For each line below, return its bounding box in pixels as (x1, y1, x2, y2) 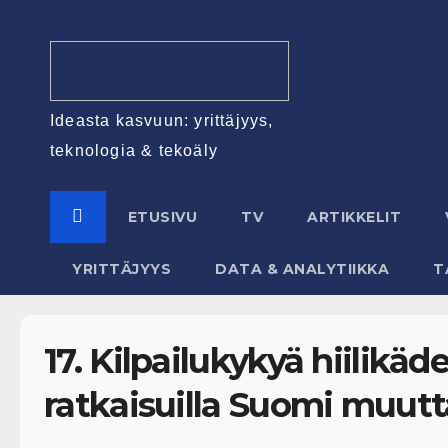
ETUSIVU (127, 207, 197, 226)
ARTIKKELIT (307, 207, 401, 226)
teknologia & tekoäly (50, 141, 218, 159)
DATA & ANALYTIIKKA (215, 259, 389, 278)
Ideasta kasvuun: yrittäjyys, (50, 111, 274, 129)
